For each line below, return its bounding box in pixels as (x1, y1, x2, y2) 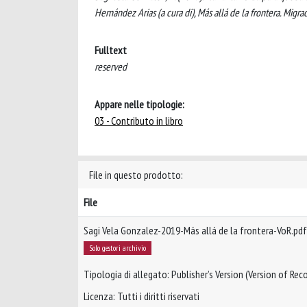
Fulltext (95, 42, 127, 57)
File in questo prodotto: (89, 167, 183, 182)
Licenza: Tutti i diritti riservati (84, 288, 199, 303)
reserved (95, 59, 127, 73)
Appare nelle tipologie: (95, 97, 184, 111)
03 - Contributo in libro (95, 113, 183, 127)
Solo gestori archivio (88, 242, 146, 253)
